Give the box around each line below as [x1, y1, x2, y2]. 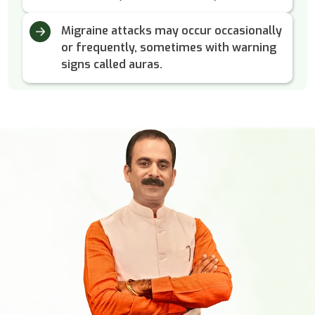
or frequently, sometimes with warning [60, 40, 276, 56]
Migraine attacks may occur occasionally [60, 23, 282, 39]
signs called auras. [60, 57, 162, 72]
